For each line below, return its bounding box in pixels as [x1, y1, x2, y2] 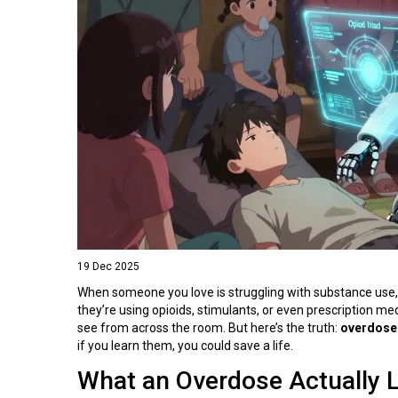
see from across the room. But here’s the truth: [77, 320, 340, 335]
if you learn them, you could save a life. [77, 338, 293, 353]
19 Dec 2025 [77, 259, 139, 273]
